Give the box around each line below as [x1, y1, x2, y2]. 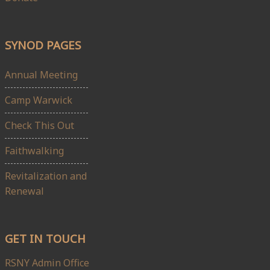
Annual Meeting [5, 67, 78, 81]
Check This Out [5, 118, 74, 132]
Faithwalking [5, 143, 64, 157]
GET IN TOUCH [5, 230, 86, 246]
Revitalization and [5, 169, 87, 183]
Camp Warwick [5, 93, 72, 107]
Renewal [5, 184, 44, 198]
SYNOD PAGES [5, 37, 81, 53]
